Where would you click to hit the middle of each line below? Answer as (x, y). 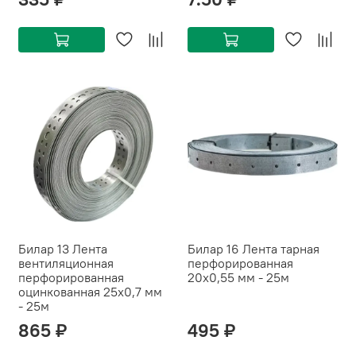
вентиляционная (66, 263)
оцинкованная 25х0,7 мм (90, 292)
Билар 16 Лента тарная (253, 249)
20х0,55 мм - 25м (238, 278)
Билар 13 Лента (63, 249)
